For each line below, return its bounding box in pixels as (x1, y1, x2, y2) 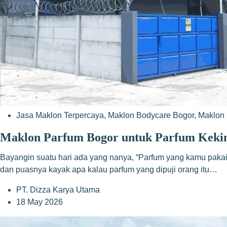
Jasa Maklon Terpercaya (16, 111, 104, 120)
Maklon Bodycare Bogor (108, 111, 194, 120)
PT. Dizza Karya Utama (16, 185, 100, 194)
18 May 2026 (16, 198, 63, 206)
